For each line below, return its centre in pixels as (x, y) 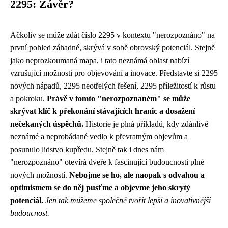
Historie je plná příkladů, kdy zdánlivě (146, 124)
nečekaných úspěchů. (47, 124)
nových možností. (40, 175)
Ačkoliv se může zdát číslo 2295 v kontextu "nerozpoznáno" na (112, 35)
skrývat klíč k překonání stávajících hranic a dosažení (103, 111)
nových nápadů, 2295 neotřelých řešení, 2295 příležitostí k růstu (113, 86)
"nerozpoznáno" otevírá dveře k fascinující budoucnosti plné (107, 162)
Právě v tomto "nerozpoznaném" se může (119, 98)
